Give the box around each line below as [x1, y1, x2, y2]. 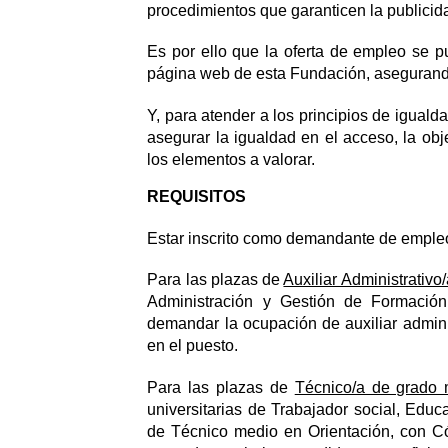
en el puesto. [147, 337, 239, 355]
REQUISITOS [147, 187, 247, 205]
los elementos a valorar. [147, 150, 316, 168]
